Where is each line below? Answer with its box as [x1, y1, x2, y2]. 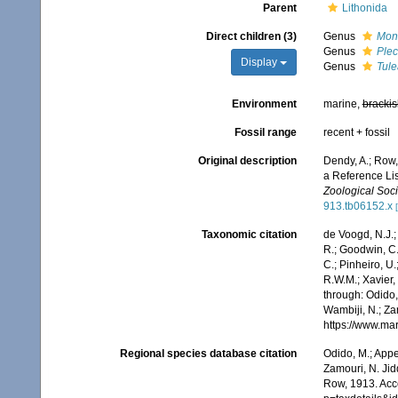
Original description [197, 155, 297, 167]
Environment [231, 98, 297, 110]
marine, [322, 98, 362, 110]
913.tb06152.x [322, 200, 393, 212]
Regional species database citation [119, 347, 297, 361]
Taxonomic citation [201, 228, 297, 242]
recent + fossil [322, 126, 390, 139]
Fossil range [234, 126, 297, 139]
